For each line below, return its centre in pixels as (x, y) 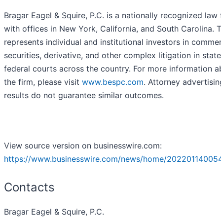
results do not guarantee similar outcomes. (84, 95)
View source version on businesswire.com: (83, 146)
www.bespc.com (113, 82)
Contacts (29, 187)
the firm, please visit (43, 82)
